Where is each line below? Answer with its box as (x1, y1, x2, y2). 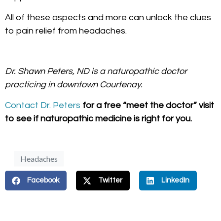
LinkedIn (161, 177, 189, 184)
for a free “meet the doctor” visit (80, 100, 214, 110)
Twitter (98, 177, 122, 184)
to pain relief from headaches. (5, 26, 127, 36)
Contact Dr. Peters (5, 100, 80, 110)
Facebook (27, 177, 59, 184)
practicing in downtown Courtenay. (5, 80, 143, 90)
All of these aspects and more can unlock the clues (5, 12, 211, 22)
